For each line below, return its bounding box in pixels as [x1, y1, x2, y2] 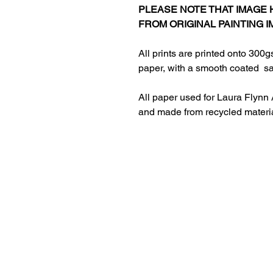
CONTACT [126, 250, 163, 260]
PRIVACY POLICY [126, 239, 193, 249]
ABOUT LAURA [126, 218, 182, 227]
